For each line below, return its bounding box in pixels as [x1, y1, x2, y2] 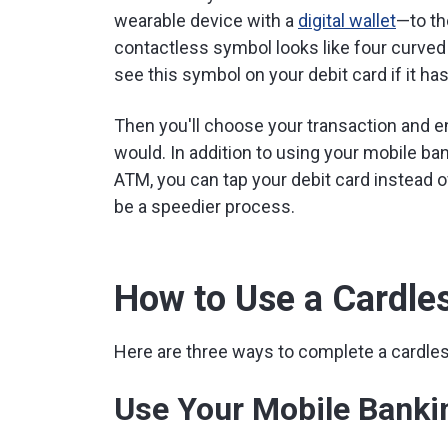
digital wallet [298, 10, 396, 31]
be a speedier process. [114, 196, 295, 217]
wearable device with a [114, 10, 298, 31]
